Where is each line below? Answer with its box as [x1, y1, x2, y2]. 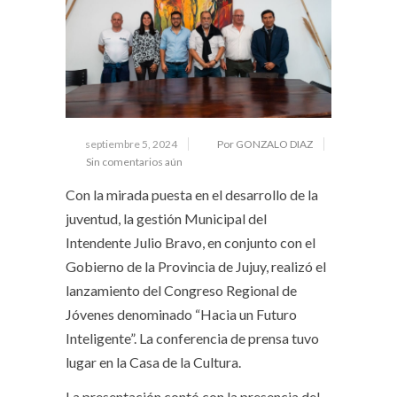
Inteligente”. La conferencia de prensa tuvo [66, 329, 319, 346]
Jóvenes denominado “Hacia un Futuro [66, 305, 297, 323]
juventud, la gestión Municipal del [66, 209, 267, 227]
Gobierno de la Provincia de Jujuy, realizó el [66, 257, 326, 275]
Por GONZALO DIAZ [217, 136, 313, 151]
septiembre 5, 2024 [85, 136, 177, 151]
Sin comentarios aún [86, 154, 183, 168]
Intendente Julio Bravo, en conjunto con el [66, 233, 315, 251]
